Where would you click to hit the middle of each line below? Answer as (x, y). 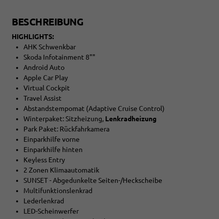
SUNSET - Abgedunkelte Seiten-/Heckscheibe (93, 181)
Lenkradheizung (131, 119)
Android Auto (44, 68)
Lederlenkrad (44, 201)
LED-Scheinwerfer (51, 211)
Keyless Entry (44, 160)
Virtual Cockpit (47, 88)
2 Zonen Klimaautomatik (61, 170)
